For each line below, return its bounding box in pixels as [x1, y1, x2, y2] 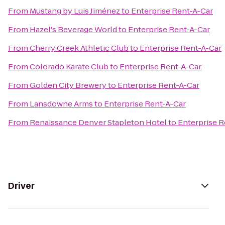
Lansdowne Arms [30, 98, 93, 109]
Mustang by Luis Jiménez [30, 6, 120, 16]
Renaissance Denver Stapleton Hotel [30, 117, 167, 128]
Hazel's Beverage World [30, 24, 117, 35]
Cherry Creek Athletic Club [30, 43, 129, 53]
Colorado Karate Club [30, 61, 108, 72]
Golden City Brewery [30, 80, 106, 90]
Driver [8, 180, 35, 192]
